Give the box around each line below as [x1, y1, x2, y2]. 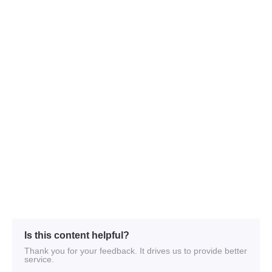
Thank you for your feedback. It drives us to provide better [24, 245, 247, 256]
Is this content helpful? [24, 229, 129, 240]
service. [24, 254, 54, 264]
